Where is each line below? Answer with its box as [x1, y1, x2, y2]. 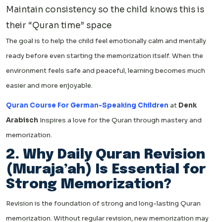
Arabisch [6, 115, 38, 124]
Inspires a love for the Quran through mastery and [38, 115, 202, 124]
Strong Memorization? [6, 177, 171, 192]
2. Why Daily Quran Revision [6, 147, 205, 162]
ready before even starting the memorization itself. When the [6, 51, 203, 60]
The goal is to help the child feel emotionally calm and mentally [6, 36, 206, 45]
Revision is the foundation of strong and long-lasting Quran [6, 199, 201, 208]
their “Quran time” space [6, 20, 111, 31]
